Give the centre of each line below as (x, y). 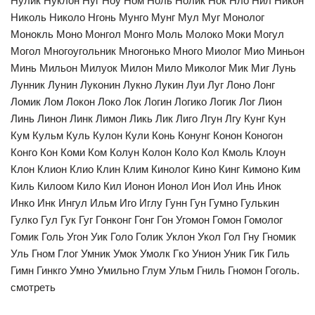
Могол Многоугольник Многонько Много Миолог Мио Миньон (157, 51)
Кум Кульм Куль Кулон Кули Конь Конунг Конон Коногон (147, 135)
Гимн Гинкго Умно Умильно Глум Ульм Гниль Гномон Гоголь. (155, 270)
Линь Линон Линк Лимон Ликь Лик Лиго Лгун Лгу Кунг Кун (148, 118)
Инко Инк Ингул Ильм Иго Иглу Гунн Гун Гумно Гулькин (145, 203)
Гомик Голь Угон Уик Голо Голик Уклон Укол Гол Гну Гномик (153, 237)
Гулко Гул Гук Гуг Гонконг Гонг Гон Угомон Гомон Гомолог (147, 220)
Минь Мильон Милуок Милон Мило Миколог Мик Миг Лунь (153, 68)
